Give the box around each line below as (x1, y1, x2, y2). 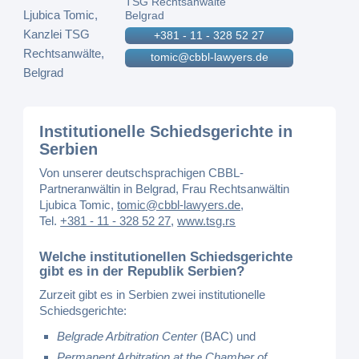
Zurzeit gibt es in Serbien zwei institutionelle (39, 287, 266, 301)
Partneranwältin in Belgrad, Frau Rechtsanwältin (39, 182, 290, 196)
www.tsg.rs (177, 214, 236, 228)
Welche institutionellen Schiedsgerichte (39, 248, 293, 264)
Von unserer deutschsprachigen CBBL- (39, 166, 244, 179)
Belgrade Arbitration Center (57, 329, 198, 343)
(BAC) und (197, 329, 256, 343)
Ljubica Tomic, (39, 198, 118, 212)
